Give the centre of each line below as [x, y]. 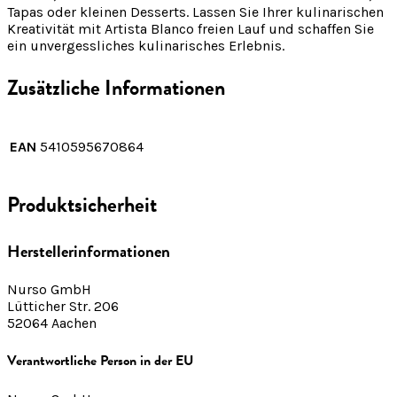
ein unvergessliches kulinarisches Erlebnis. [146, 45]
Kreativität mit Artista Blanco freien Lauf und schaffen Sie [191, 28]
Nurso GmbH [49, 290]
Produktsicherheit [82, 205]
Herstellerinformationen [89, 252]
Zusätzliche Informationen [116, 87]
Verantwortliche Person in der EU [101, 361]
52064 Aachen [52, 323]
